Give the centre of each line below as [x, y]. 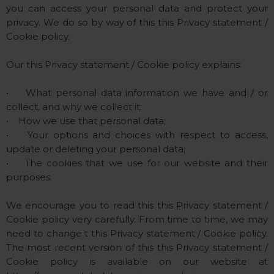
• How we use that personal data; [86, 121]
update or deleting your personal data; [96, 149]
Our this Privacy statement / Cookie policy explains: [124, 65]
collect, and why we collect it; [74, 107]
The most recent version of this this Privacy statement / [137, 247]
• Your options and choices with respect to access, [137, 135]
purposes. [29, 177]
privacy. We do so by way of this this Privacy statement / [137, 22]
